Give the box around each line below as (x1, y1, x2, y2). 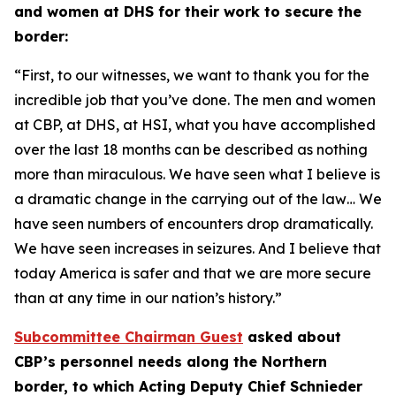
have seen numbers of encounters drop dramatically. (14, 215, 373, 232)
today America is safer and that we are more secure (14, 264, 371, 282)
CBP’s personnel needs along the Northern (14, 353, 327, 370)
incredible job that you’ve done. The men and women (14, 91, 376, 109)
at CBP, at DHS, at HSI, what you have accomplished (14, 116, 376, 133)
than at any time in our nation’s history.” (14, 289, 282, 307)
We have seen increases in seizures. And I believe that (14, 240, 381, 257)
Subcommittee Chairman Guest (14, 328, 243, 346)
